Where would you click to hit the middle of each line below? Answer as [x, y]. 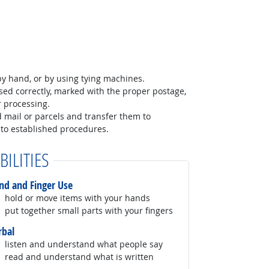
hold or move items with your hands [78, 198]
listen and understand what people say [84, 244]
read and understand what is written [80, 257]
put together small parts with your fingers [89, 211]
